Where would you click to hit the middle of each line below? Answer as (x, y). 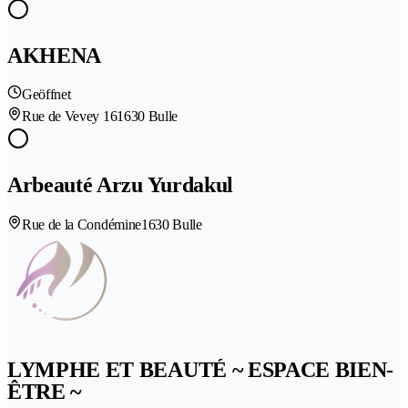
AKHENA (55, 55)
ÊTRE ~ (45, 392)
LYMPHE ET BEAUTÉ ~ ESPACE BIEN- (201, 370)
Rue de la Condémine (82, 225)
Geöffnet (46, 95)
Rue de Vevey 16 (70, 117)
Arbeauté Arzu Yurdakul (120, 185)
